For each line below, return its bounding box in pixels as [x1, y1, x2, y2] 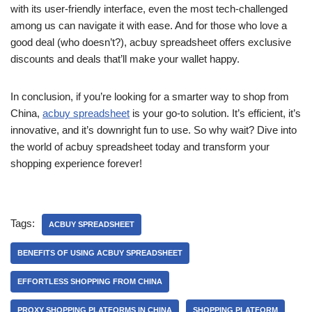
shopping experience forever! [10, 157, 142, 169]
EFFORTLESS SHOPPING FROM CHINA [17, 277, 162, 286]
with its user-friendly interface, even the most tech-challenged [10, 3, 288, 15]
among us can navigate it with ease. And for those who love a [10, 19, 287, 31]
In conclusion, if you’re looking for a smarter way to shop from [10, 91, 289, 102]
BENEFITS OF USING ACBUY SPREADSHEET [17, 249, 182, 257]
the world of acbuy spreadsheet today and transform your [10, 141, 270, 153]
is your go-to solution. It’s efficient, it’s [130, 107, 301, 119]
